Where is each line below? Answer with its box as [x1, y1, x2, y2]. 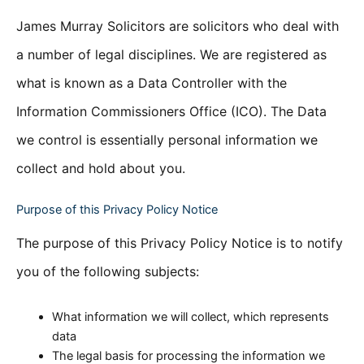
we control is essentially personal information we [16, 131, 318, 148]
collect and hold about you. [16, 159, 185, 176]
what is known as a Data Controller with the [16, 74, 287, 91]
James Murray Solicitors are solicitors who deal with [16, 17, 339, 34]
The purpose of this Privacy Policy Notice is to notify [16, 235, 343, 252]
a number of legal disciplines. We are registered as [16, 45, 327, 63]
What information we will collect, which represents [51, 309, 329, 324]
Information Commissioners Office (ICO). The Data [16, 102, 327, 119]
